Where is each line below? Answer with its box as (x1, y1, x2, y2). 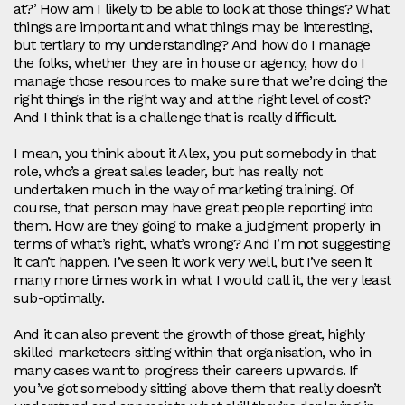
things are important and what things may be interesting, (14, 18, 372, 36)
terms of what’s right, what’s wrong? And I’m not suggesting (14, 235, 390, 253)
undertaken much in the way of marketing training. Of (14, 181, 353, 199)
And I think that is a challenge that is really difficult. (14, 108, 337, 127)
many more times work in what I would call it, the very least (14, 271, 391, 289)
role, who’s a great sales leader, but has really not (14, 163, 323, 181)
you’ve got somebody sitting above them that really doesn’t (14, 380, 381, 398)
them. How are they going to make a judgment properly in (14, 217, 381, 235)
